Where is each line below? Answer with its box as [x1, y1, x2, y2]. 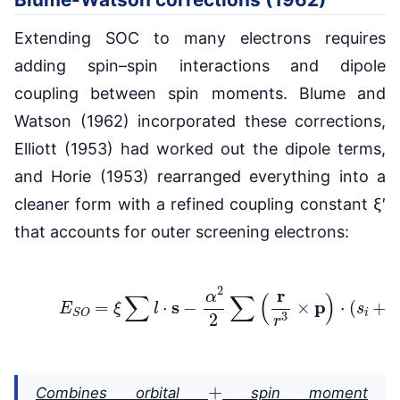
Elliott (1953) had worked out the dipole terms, [14, 139, 386, 159]
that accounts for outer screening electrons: [14, 222, 349, 242]
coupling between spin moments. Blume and [14, 84, 386, 104]
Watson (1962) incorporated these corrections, [14, 112, 386, 131]
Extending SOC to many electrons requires [14, 29, 386, 48]
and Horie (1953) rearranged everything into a [14, 167, 386, 187]
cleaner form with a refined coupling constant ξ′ [14, 195, 386, 214]
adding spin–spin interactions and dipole [14, 56, 386, 76]
